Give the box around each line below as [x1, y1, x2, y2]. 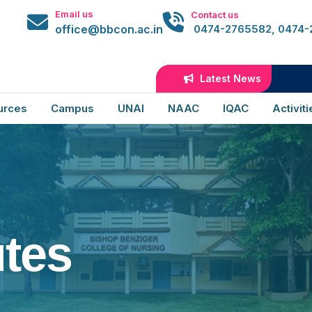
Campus [51, 102, 94, 115]
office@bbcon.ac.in [55, 22, 164, 36]
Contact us [191, 8, 240, 20]
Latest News [197, 72, 261, 84]
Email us [55, 8, 94, 19]
